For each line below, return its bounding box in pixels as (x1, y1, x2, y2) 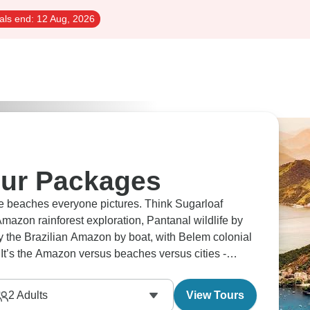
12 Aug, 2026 (34, 13, 95, 24)
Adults (14, 289, 48, 301)
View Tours (186, 289, 244, 301)
